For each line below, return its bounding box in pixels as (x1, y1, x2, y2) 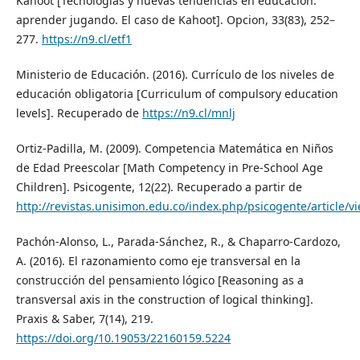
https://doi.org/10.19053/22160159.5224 (15, 329, 231, 346)
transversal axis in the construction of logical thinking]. (15, 291, 313, 307)
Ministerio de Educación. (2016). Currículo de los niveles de (15, 66, 334, 82)
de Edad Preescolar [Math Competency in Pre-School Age (15, 159, 323, 175)
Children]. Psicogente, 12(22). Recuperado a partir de (15, 178, 302, 194)
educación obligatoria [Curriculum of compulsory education (15, 85, 338, 101)
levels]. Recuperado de (15, 104, 142, 121)
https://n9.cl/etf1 (41, 31, 132, 47)
